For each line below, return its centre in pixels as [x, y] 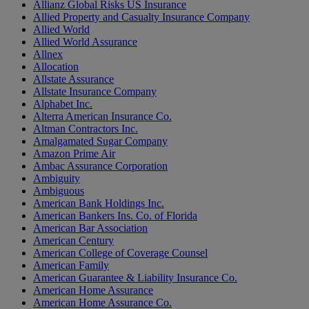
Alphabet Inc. [63, 104]
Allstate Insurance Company [95, 92]
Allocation [56, 67]
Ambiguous [59, 191]
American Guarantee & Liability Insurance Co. [135, 278]
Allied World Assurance [85, 42]
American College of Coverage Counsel [120, 253]
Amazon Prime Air [74, 154]
